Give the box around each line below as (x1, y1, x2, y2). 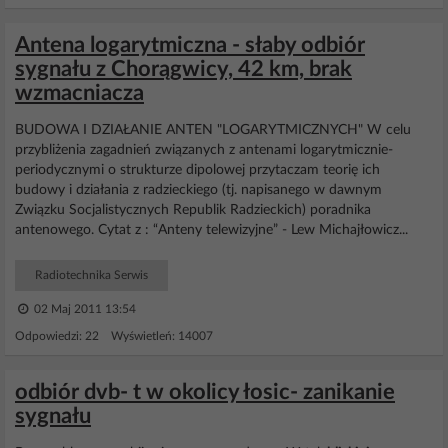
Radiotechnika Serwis (35, 269, 148, 281)
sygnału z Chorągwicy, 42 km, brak (15, 58, 352, 80)
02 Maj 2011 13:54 (31, 303, 136, 315)
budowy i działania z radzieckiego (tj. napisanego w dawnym (15, 183, 382, 197)
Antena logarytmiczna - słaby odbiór (15, 34, 365, 56)
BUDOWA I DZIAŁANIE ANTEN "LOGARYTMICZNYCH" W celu (15, 123, 411, 137)
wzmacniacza (15, 82, 144, 104)
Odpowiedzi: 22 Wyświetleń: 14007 (15, 330, 213, 342)
